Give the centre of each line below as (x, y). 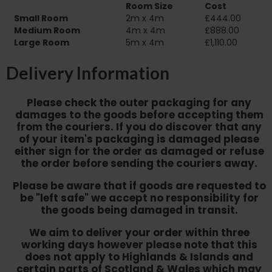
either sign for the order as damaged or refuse (139, 151)
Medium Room (47, 30)
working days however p (87, 245)
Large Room (42, 42)
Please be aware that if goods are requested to (139, 186)
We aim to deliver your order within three (139, 233)
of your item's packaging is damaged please (139, 139)
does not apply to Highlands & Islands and (139, 257)
